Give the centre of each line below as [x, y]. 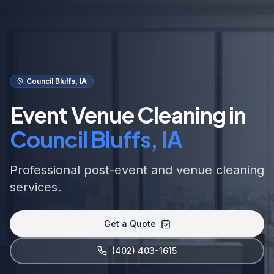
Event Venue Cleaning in [128, 114]
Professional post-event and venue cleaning [137, 170]
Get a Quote [130, 223]
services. [35, 187]
